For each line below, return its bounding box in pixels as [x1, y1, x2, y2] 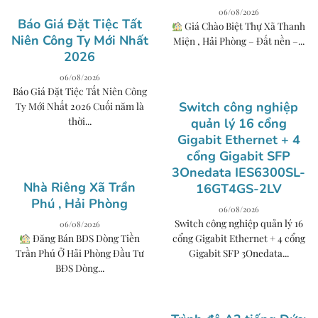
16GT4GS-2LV [195, 180, 282, 198]
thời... [67, 114, 92, 128]
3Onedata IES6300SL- [172, 164, 305, 182]
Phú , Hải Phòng [31, 195, 128, 213]
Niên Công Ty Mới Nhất [11, 32, 148, 50]
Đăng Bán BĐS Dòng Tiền [30, 231, 140, 245]
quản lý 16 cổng [190, 115, 287, 133]
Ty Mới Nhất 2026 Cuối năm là [15, 99, 144, 113]
